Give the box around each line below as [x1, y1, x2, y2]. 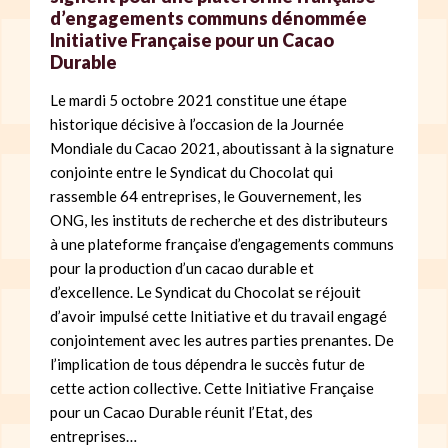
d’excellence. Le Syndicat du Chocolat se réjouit [50, 282, 361, 301]
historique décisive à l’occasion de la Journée [50, 114, 344, 133]
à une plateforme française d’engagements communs [50, 234, 394, 253]
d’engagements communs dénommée [50, 6, 367, 29]
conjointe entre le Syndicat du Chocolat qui [50, 162, 333, 181]
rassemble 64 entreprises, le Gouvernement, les [50, 186, 362, 205]
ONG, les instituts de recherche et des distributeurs [50, 210, 388, 229]
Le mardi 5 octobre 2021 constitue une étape [50, 90, 347, 109]
